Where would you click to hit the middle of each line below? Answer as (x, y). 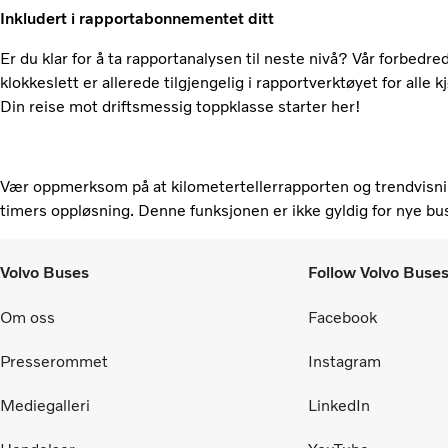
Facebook (342, 317)
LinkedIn (339, 405)
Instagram (344, 361)
